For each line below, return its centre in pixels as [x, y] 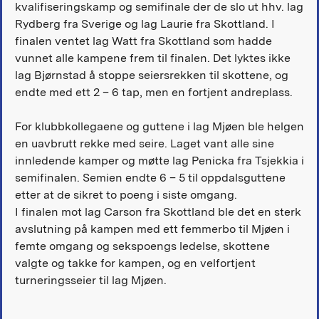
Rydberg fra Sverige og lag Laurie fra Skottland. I [145, 24]
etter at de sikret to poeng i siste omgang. [126, 195]
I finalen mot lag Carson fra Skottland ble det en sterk [158, 212]
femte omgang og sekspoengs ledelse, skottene [142, 246]
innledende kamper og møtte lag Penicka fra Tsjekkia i [159, 161]
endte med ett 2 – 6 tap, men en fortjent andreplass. [153, 93]
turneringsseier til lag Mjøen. [90, 281]
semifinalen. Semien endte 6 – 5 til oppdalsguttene [150, 178]
